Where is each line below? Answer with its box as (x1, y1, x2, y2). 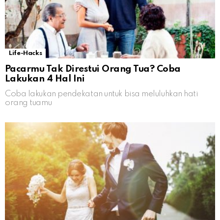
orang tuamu (5, 99, 52, 108)
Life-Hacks (9, 50, 42, 57)
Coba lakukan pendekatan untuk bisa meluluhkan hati (5, 90, 198, 99)
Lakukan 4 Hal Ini (5, 74, 85, 84)
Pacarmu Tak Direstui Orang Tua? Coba (5, 64, 181, 74)
